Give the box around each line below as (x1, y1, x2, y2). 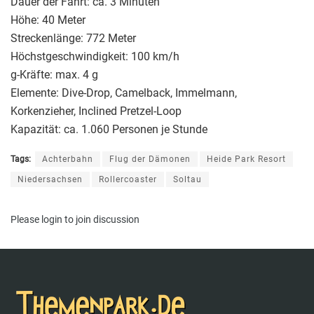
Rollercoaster (99, 175, 157, 184)
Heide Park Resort (207, 154, 286, 164)
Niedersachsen (18, 175, 83, 184)
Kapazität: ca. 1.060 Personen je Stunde (11, 123, 207, 136)
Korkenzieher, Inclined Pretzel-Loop (11, 104, 182, 118)
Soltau (173, 175, 202, 184)
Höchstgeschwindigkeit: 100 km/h (11, 50, 179, 63)
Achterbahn (42, 154, 93, 164)
